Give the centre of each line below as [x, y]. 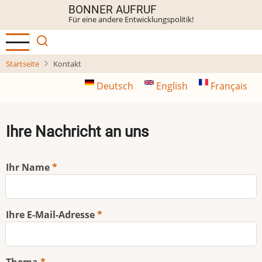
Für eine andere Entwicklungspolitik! [131, 19]
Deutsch [115, 86]
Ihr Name [28, 167]
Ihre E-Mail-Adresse [50, 214]
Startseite [23, 64]
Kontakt [67, 64]
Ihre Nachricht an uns [77, 131]
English [172, 86]
